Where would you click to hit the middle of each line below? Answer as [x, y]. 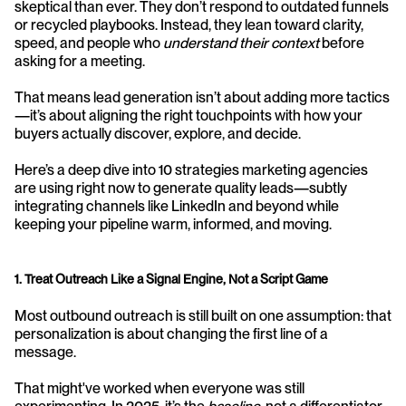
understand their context [241, 43]
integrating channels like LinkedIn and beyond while [177, 206]
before [342, 43]
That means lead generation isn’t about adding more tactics [202, 97]
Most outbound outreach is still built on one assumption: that [203, 315]
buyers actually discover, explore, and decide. [158, 133]
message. [45, 352]
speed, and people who [89, 43]
